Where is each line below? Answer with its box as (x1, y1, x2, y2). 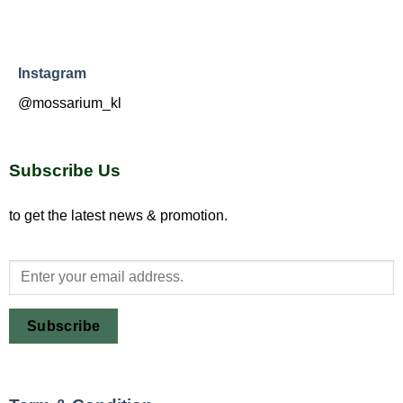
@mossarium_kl (18, 94, 121, 111)
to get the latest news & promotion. (9, 208, 228, 224)
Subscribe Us (9, 160, 121, 180)
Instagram (18, 65, 86, 81)
